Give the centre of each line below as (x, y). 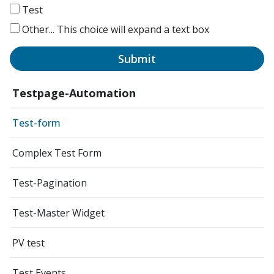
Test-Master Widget (58, 213)
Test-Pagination (50, 183)
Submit (137, 58)
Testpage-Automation (74, 93)
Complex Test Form (57, 153)
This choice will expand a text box (133, 29)
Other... (38, 29)
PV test (28, 243)
